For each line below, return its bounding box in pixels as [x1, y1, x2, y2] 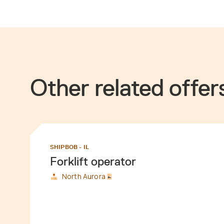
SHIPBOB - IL [50, 143, 89, 150]
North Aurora [62, 171, 105, 181]
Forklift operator [50, 154, 136, 168]
